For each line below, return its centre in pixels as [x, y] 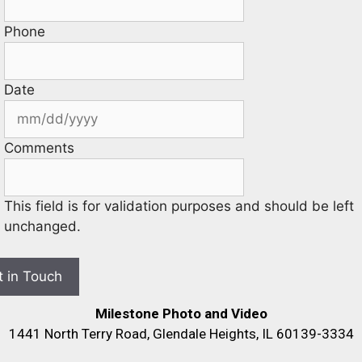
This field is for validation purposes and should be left [179, 206]
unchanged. [42, 227]
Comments [39, 148]
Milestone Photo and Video [181, 313]
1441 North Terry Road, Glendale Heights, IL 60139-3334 [181, 333]
